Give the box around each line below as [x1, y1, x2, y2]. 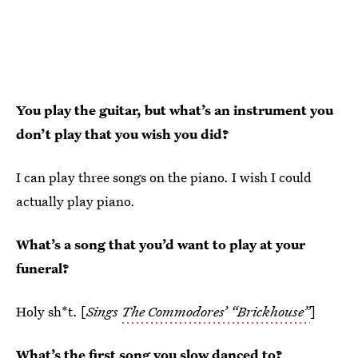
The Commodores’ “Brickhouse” [121, 302, 310, 320]
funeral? [16, 259, 70, 277]
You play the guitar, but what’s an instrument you [16, 101, 333, 119]
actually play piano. [16, 192, 135, 210]
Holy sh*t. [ [16, 302, 86, 320]
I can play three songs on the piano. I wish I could [16, 168, 312, 186]
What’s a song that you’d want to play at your [16, 235, 305, 253]
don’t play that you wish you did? [16, 125, 229, 143]
